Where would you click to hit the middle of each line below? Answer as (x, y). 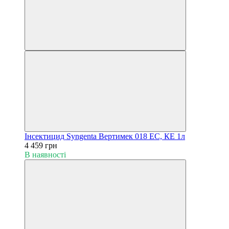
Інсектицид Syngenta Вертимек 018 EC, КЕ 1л (105, 136)
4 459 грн (41, 145)
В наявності (45, 154)
